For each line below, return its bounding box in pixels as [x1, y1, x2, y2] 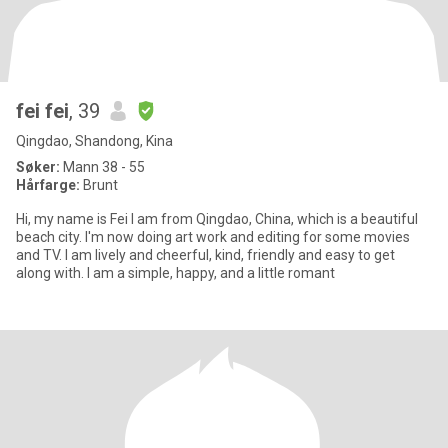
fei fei [16, 99, 69, 123]
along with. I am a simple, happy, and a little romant [16, 265, 335, 281]
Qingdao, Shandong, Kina [16, 133, 173, 149]
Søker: [16, 159, 60, 175]
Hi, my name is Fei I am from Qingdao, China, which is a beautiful [16, 211, 418, 227]
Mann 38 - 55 [60, 159, 145, 175]
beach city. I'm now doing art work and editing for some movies [16, 229, 410, 245]
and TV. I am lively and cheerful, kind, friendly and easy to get [16, 247, 395, 263]
